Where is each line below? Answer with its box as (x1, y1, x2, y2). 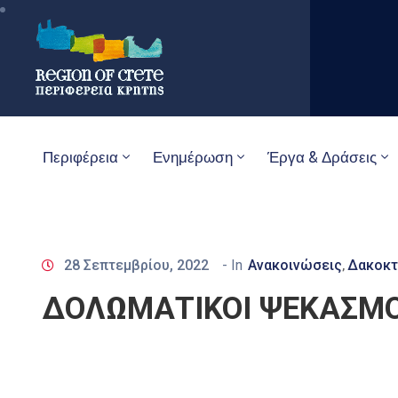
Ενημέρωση (153, 147, 233, 166)
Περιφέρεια (43, 147, 118, 166)
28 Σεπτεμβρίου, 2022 (64, 256, 209, 274)
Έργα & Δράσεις (267, 147, 377, 166)
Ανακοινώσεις (248, 256, 342, 274)
